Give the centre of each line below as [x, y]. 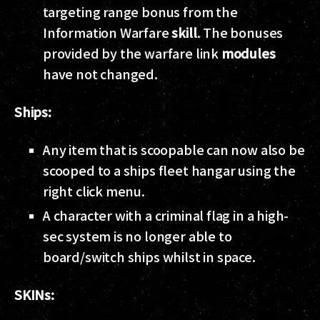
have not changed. [100, 74]
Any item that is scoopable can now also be [174, 150]
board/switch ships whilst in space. [149, 257]
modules [248, 53]
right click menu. [94, 191]
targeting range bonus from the [140, 12]
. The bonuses [240, 32]
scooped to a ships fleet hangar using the [169, 170]
